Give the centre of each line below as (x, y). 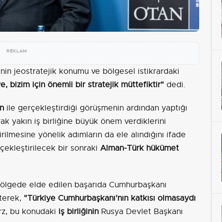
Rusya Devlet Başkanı (141, 212)
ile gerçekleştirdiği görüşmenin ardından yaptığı (96, 108)
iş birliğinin (79, 212)
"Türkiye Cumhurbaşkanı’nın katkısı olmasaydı (110, 198)
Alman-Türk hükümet (139, 148)
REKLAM (17, 51)
